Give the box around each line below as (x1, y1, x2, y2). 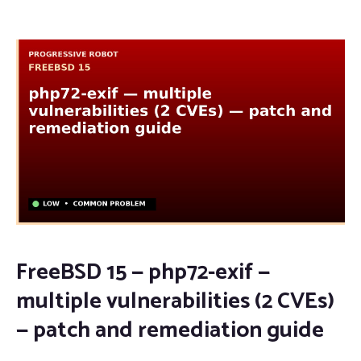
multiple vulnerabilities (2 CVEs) (16, 282, 334, 320)
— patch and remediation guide (16, 311, 324, 349)
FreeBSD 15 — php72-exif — (16, 253, 270, 291)
